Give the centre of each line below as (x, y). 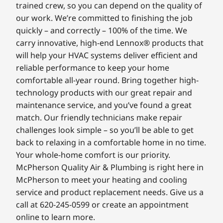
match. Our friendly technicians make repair (99, 118)
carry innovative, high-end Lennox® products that (110, 43)
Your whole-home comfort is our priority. (93, 155)
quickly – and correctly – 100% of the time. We (102, 31)
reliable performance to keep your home (93, 68)
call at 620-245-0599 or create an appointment (103, 205)
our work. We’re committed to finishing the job (105, 18)
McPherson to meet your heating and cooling (102, 180)
